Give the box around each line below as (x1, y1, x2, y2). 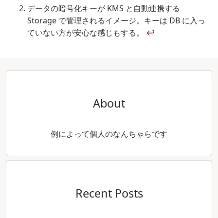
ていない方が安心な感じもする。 (27, 27, 146, 38)
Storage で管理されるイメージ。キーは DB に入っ (27, 15, 205, 26)
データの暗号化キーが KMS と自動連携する (27, 3, 180, 14)
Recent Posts (75, 185, 143, 201)
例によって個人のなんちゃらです (51, 128, 167, 139)
